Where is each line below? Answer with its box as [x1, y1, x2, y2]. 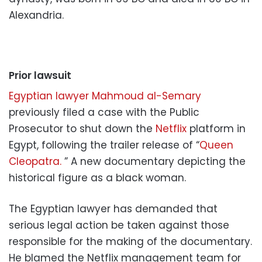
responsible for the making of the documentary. [9, 234, 252, 249]
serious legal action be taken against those [9, 218, 229, 232]
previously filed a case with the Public [9, 105, 199, 119]
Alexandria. [9, 8, 64, 23]
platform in [187, 121, 246, 136]
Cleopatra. [9, 154, 64, 168]
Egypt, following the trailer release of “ [9, 137, 199, 152]
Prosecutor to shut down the [9, 121, 156, 136]
